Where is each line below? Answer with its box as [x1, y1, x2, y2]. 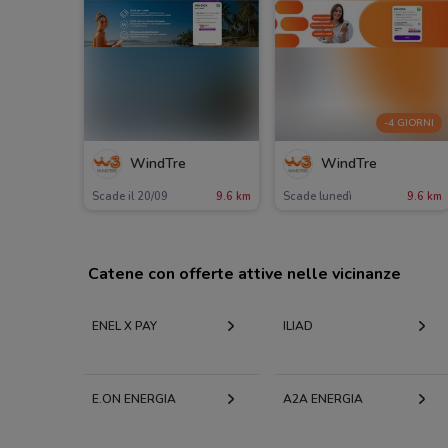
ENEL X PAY [92, 317, 157, 334]
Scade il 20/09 [92, 188, 168, 204]
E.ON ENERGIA [92, 390, 176, 407]
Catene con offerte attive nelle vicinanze [88, 262, 401, 285]
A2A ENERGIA [282, 390, 363, 407]
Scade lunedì [282, 188, 352, 204]
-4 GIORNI [383, 116, 434, 131]
